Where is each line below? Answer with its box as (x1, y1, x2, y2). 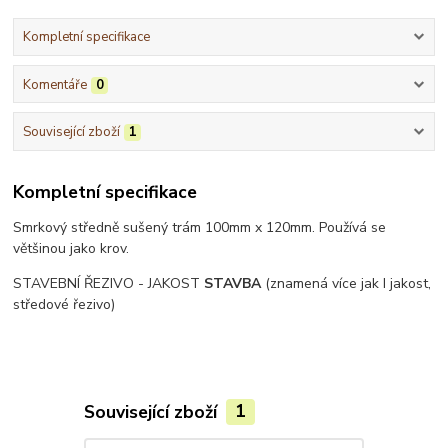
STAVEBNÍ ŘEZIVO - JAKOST (13, 274, 205, 294)
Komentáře (22, 75, 87, 94)
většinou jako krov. (13, 239, 130, 259)
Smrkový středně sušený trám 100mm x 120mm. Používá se (13, 218, 387, 238)
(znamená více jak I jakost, (265, 274, 432, 294)
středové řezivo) (13, 295, 116, 315)
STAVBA (204, 274, 266, 294)
